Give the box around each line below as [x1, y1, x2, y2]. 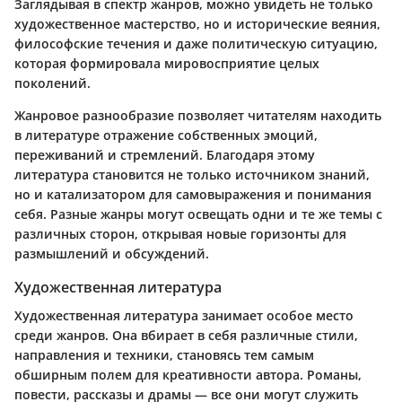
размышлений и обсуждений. [14, 245, 209, 263]
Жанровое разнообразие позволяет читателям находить [14, 107, 381, 125]
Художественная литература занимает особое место [14, 307, 354, 325]
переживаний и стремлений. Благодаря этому [14, 146, 315, 164]
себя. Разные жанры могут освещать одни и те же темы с [14, 205, 382, 223]
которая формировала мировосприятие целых [14, 55, 319, 73]
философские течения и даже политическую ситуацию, [14, 35, 378, 53]
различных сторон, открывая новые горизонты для [14, 225, 346, 243]
